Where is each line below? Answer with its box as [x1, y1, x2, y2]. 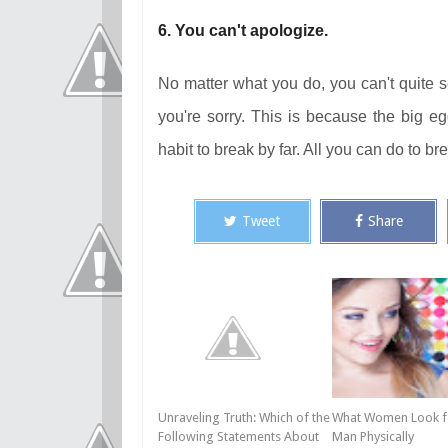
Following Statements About [158, 429, 319, 445]
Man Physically [331, 429, 414, 445]
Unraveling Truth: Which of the [158, 410, 330, 426]
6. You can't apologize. [158, 21, 328, 39]
